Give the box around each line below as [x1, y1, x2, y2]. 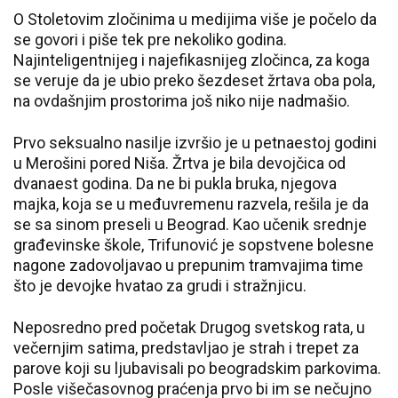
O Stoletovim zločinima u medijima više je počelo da [13, 10, 377, 28]
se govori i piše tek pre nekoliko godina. [13, 30, 287, 49]
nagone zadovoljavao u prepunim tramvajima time [13, 256, 363, 275]
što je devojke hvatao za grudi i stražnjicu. [13, 276, 306, 295]
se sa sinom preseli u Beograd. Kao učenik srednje [13, 215, 367, 234]
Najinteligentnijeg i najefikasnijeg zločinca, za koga [13, 51, 370, 69]
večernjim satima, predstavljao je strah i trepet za [13, 338, 359, 357]
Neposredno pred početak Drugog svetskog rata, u [13, 318, 365, 337]
